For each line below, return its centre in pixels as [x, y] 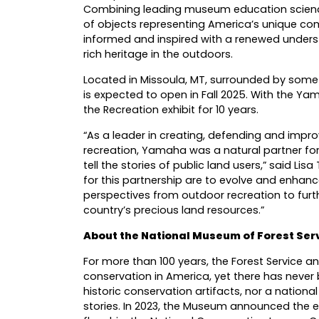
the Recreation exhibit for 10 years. [171, 109]
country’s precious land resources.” [175, 210]
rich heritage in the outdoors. [158, 54]
